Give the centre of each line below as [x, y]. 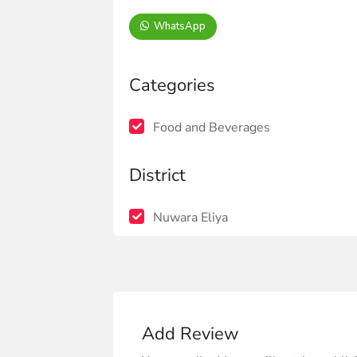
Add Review [190, 333]
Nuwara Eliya [190, 217]
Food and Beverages [212, 127]
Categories [172, 85]
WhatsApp [178, 26]
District [157, 175]
